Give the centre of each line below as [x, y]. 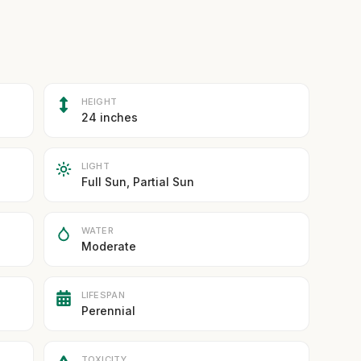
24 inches [109, 117]
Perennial [108, 311]
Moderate [108, 246]
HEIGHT [99, 102]
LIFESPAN [103, 295]
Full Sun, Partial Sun [137, 182]
